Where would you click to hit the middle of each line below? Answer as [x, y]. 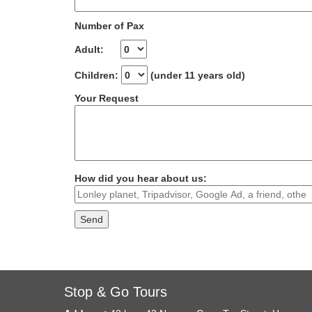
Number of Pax [109, 26]
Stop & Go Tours [116, 292]
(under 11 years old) [196, 75]
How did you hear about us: [141, 179]
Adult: [97, 49]
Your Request [107, 99]
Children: [98, 75]
